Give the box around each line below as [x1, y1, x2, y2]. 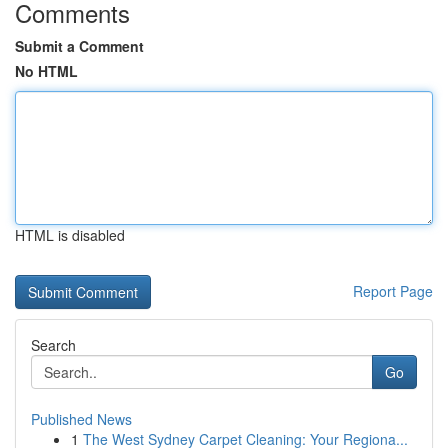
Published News [31, 409, 132, 429]
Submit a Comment [15, 36, 144, 56]
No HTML [15, 61, 78, 81]
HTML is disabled [15, 225, 125, 245]
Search [31, 335, 76, 355]
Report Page [353, 281, 433, 301]
